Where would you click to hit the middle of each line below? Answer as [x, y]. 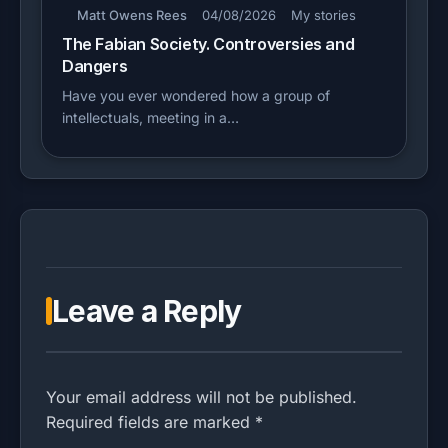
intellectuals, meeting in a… [150, 117]
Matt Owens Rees [132, 14]
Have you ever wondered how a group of [196, 95]
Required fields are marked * [154, 421]
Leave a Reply [147, 310]
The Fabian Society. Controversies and [208, 43]
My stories [323, 14]
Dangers [95, 65]
